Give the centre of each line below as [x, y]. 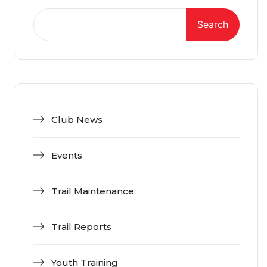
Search [213, 25]
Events [67, 156]
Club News [77, 120]
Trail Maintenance [93, 191]
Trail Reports [81, 227]
